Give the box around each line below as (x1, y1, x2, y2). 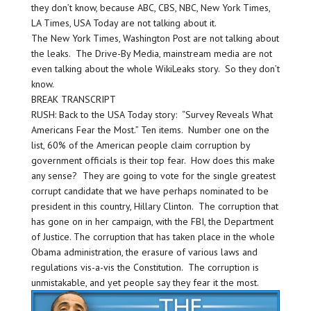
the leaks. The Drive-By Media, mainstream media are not (31, 47, 272, 60)
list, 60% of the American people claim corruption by (31, 138, 250, 151)
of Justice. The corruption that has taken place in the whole (31, 230, 275, 243)
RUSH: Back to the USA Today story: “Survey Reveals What (31, 108, 273, 121)
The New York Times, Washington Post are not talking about (31, 31, 279, 44)
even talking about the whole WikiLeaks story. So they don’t (31, 62, 280, 75)
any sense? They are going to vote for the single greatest (31, 169, 276, 182)
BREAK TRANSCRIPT (31, 92, 116, 106)
